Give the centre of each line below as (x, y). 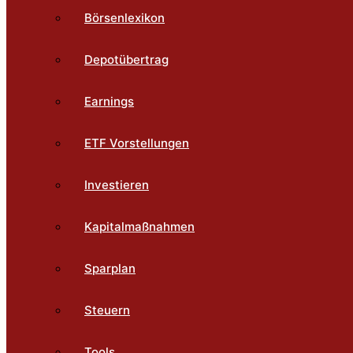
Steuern (107, 310)
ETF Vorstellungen (137, 143)
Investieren (117, 185)
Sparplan (110, 268)
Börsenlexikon (124, 18)
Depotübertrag (126, 59)
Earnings (109, 101)
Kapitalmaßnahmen (139, 227)
